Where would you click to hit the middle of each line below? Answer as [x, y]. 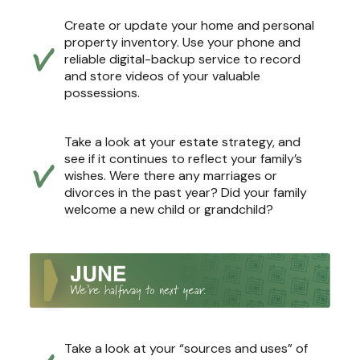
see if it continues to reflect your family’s [183, 158]
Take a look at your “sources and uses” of [186, 348]
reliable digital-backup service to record [182, 59]
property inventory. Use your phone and [182, 42]
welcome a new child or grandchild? [169, 209]
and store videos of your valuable [162, 76]
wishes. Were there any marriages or [171, 175]
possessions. [102, 92]
